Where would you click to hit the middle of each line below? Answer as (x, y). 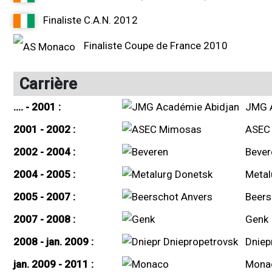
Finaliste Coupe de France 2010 (155, 46)
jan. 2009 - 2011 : (53, 264)
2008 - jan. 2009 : (53, 241)
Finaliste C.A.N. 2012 (89, 20)
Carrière (48, 83)
